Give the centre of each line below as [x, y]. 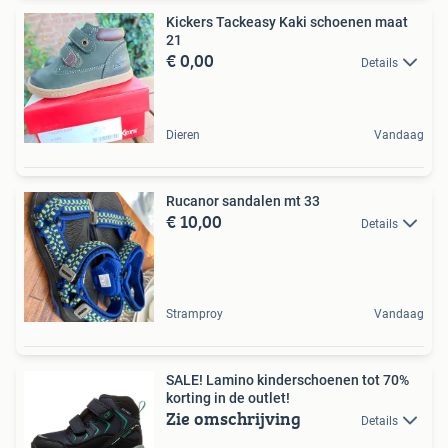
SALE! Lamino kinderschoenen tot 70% [287, 379]
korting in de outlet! [228, 397]
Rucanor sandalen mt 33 [243, 200]
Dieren [183, 134]
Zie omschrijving [233, 418]
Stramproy [194, 313]
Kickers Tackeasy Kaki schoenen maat [287, 21]
